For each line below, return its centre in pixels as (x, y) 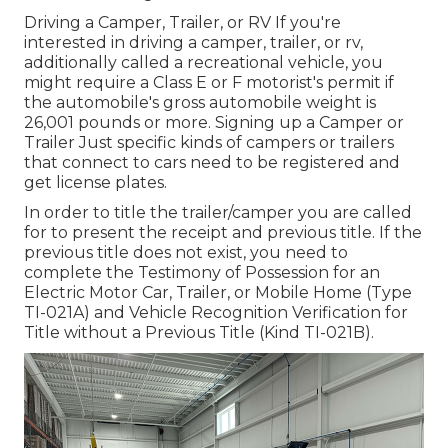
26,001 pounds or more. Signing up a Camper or (214, 123)
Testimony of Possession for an (259, 273)
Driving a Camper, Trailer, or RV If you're (182, 23)
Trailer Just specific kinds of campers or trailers (209, 143)
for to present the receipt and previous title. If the (223, 233)
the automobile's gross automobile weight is (200, 103)
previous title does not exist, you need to (186, 253)
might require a (88, 83)
